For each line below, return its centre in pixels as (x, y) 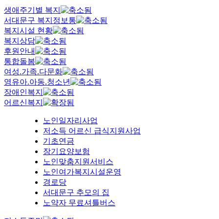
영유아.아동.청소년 (37, 82)
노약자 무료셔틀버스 (79, 202)
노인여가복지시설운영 (82, 172)
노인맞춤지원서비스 (78, 161)
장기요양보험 (66, 151)
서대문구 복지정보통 (40, 20)
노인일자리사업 (70, 120)
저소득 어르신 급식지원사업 (92, 131)
